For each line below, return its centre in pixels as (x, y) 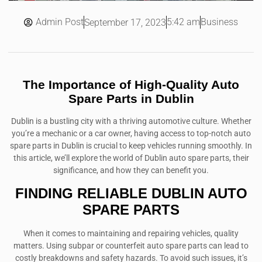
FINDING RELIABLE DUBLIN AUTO (131, 193)
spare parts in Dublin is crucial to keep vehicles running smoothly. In (131, 146)
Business (219, 22)
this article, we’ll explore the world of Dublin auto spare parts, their (131, 158)
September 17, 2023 (125, 22)
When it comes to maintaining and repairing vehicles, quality (131, 233)
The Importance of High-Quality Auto (131, 85)
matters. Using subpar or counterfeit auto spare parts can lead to (131, 246)
